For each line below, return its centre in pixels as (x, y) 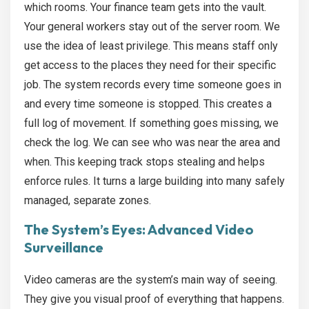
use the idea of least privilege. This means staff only (151, 46)
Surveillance (64, 248)
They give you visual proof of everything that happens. (154, 299)
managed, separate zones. (88, 201)
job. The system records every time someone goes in (153, 85)
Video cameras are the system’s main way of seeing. (151, 280)
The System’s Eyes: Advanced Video (139, 230)
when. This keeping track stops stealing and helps (144, 162)
